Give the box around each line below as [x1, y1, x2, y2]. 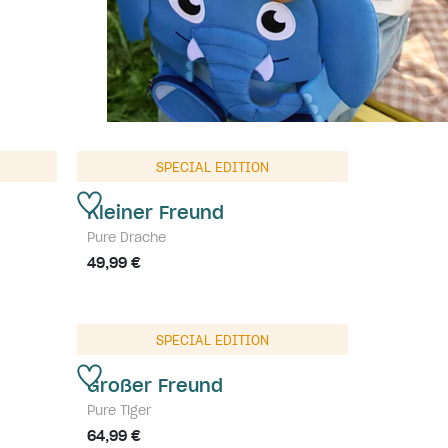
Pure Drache [87, 229, 166, 245]
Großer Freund [87, 374, 223, 397]
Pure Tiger [87, 402, 151, 418]
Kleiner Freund [87, 201, 224, 224]
